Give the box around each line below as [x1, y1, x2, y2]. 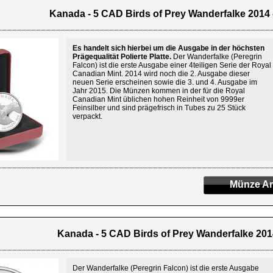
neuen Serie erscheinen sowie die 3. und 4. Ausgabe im [73, 78, 257, 87]
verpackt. [73, 112, 102, 121]
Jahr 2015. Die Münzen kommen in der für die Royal [73, 87, 245, 95]
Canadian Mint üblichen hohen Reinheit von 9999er [73, 95, 244, 104]
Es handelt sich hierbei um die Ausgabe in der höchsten [73, 44, 264, 52]
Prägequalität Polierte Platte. [73, 52, 171, 61]
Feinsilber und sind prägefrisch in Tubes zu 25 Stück [73, 104, 246, 112]
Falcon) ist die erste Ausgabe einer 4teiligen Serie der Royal [73, 61, 271, 69]
